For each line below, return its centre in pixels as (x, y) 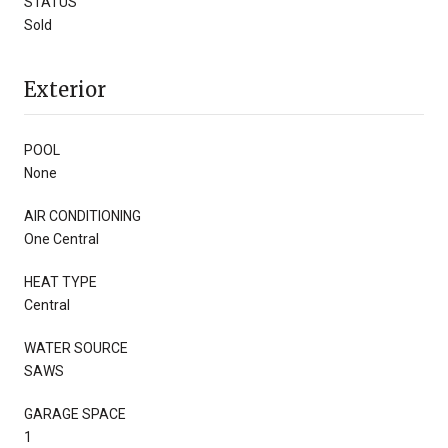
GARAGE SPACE (75, 413)
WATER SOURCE (76, 347)
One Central (61, 238)
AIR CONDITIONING (82, 215)
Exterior (65, 89)
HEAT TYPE (60, 281)
